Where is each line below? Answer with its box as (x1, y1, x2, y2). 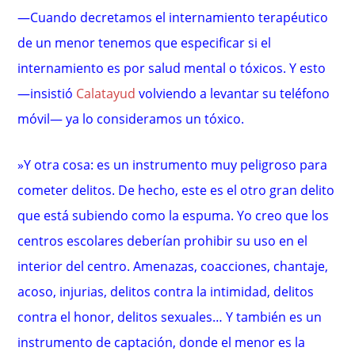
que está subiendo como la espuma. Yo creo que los (17, 207, 330, 225)
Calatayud (76, 85, 136, 103)
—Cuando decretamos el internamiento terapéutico (17, 9, 329, 27)
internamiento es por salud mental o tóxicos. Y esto (17, 59, 326, 78)
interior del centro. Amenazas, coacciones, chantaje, (17, 258, 329, 276)
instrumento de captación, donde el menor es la (17, 334, 306, 352)
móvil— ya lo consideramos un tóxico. (17, 110, 245, 128)
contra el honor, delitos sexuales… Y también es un (17, 308, 323, 326)
